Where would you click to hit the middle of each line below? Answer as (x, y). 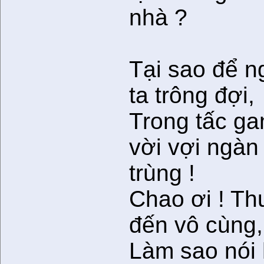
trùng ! (162, 173)
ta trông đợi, (192, 95)
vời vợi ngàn (194, 147)
